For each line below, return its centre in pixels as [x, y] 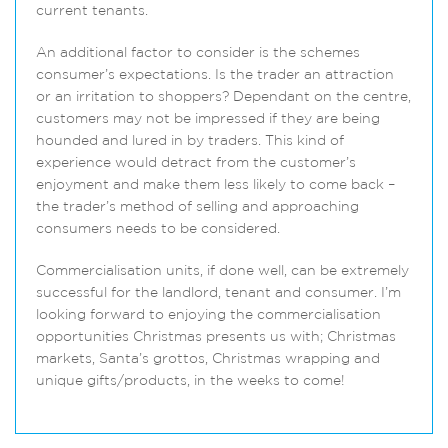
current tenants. [92, 11]
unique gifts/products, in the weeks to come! [190, 381]
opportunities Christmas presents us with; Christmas [216, 337]
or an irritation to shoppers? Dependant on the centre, [223, 97]
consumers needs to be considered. [158, 229]
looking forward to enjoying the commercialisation [208, 315]
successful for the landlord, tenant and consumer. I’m [218, 293]
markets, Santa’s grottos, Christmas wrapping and [208, 359]
